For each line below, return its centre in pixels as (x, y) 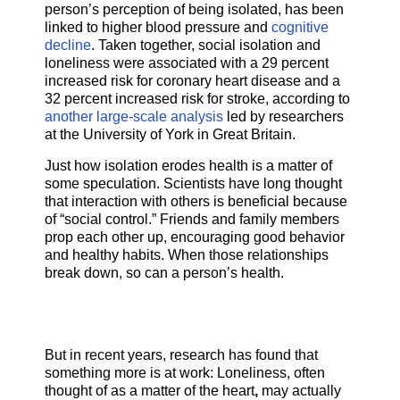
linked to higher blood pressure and (158, 27)
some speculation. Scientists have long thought (193, 184)
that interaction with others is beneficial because (196, 202)
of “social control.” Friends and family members (192, 220)
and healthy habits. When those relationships (187, 255)
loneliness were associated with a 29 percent (187, 62)
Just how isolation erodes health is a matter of (188, 166)
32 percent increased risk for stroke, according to (197, 98)
